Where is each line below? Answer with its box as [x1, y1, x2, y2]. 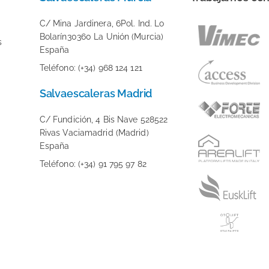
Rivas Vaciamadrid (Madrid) [39, 127, 149, 138]
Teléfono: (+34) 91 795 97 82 [39, 159, 147, 169]
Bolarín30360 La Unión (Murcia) [39, 31, 164, 41]
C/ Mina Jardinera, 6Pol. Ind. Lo [39, 18, 165, 28]
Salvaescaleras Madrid [39, 86, 153, 100]
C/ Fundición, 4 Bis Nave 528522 [39, 114, 168, 124]
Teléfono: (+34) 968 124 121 [39, 62, 142, 73]
